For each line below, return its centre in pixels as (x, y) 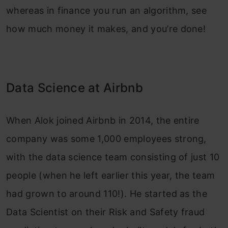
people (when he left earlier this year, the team (111, 175)
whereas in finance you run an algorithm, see (107, 10)
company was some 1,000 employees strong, (106, 139)
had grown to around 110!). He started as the (107, 194)
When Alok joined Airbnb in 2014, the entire (103, 120)
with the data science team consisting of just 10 (113, 157)
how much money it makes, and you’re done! (106, 29)
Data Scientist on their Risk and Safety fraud (106, 212)
